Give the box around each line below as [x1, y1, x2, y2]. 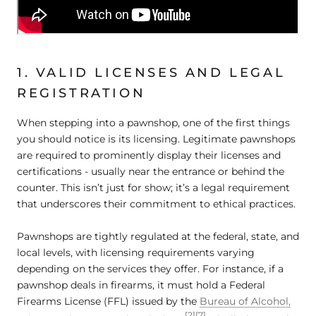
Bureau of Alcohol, [200, 294, 291, 308]
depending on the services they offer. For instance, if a [17, 262, 284, 275]
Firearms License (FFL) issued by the [17, 294, 200, 308]
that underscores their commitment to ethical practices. [17, 197, 296, 211]
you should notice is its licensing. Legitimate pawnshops [17, 133, 296, 146]
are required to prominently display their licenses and [17, 149, 281, 162]
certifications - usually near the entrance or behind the [17, 165, 284, 178]
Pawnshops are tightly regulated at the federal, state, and [17, 229, 299, 243]
